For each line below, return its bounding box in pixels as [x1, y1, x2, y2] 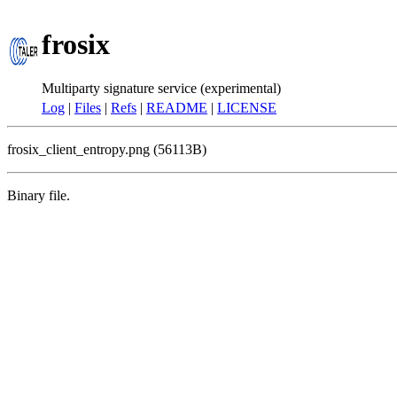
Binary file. [7, 188, 70, 203]
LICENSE [217, 100, 276, 115]
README [146, 100, 207, 115]
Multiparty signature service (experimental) [42, 80, 281, 96]
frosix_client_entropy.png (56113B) [7, 142, 206, 157]
